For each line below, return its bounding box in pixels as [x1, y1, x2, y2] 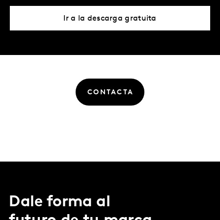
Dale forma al [9, 194, 110, 210]
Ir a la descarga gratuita [63, 15, 157, 23]
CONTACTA [87, 89, 134, 97]
